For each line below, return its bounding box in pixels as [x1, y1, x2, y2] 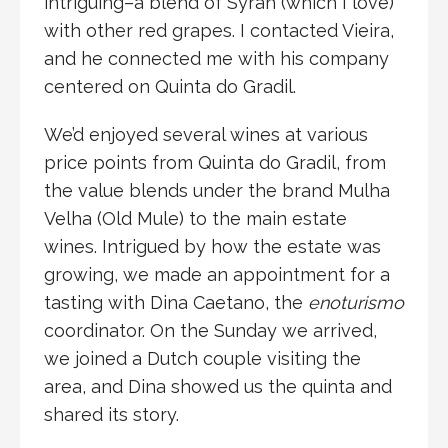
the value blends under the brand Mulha [44, 180, 390, 202]
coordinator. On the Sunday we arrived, [44, 320, 377, 342]
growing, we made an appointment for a [44, 264, 390, 286]
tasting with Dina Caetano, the [44, 292, 308, 314]
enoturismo [308, 292, 404, 314]
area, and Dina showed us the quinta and [44, 376, 392, 398]
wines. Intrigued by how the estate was [44, 236, 381, 258]
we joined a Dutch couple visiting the [44, 348, 361, 370]
